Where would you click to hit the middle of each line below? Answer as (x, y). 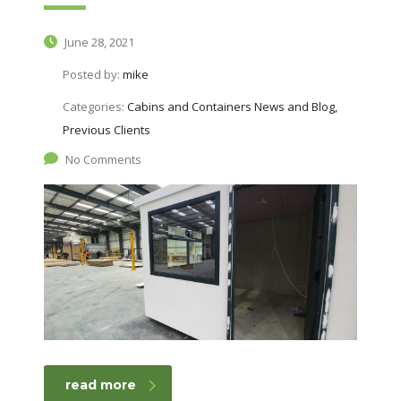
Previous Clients (106, 130)
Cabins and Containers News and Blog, (232, 107)
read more (100, 385)
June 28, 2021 (98, 43)
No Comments (103, 160)
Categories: (94, 107)
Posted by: (92, 75)
